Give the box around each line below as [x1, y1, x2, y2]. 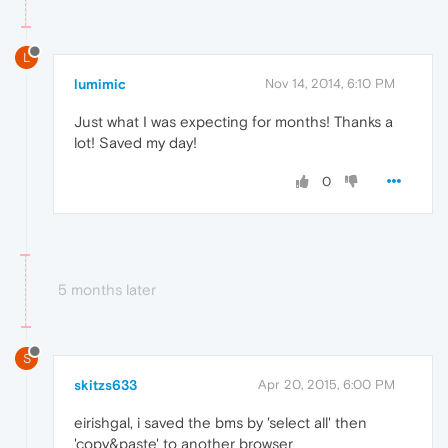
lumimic [74, 76, 126, 93]
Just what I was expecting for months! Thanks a [74, 113, 393, 131]
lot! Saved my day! [74, 134, 197, 152]
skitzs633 [74, 377, 137, 394]
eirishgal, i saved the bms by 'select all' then [74, 414, 367, 432]
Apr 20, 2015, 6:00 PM [258, 377, 395, 393]
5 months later [58, 281, 156, 299]
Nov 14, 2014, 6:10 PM [265, 76, 395, 92]
